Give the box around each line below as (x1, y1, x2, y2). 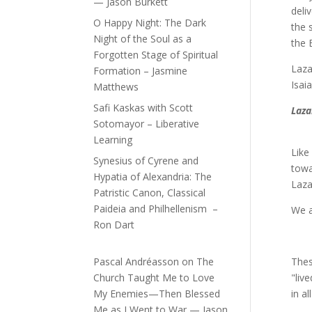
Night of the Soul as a (93, 32, 192, 46)
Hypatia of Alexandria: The (93, 170, 212, 184)
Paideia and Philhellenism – (93, 202, 219, 216)
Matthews (93, 80, 139, 94)
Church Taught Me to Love (93, 271, 215, 285)
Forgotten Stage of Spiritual (93, 48, 219, 62)
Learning (93, 133, 133, 147)
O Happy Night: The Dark (93, 16, 207, 30)
